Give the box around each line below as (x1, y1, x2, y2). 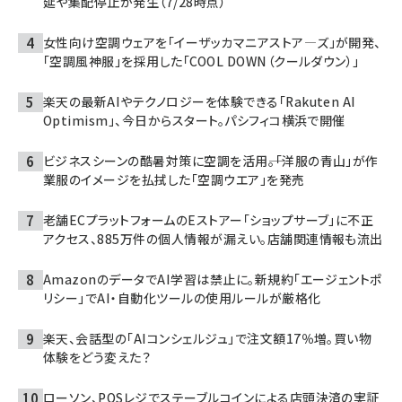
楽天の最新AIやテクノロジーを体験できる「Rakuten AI (43, 92, 356, 110)
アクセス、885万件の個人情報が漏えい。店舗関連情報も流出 (43, 229, 383, 248)
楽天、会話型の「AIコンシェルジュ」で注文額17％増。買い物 (43, 328, 372, 347)
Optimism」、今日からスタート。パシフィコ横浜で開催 (43, 110, 345, 129)
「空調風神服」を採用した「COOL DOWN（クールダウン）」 (43, 51, 360, 70)
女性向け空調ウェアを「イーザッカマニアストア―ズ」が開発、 (43, 32, 381, 51)
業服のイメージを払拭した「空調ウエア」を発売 (43, 170, 305, 188)
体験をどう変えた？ (43, 347, 152, 366)
